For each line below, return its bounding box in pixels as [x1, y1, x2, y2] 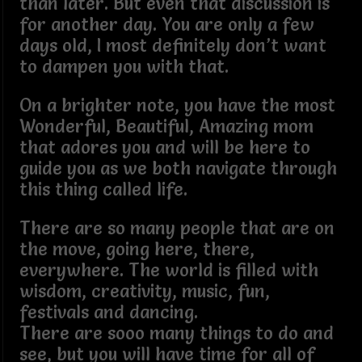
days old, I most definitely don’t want [19, 34, 326, 57]
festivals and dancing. [19, 301, 208, 323]
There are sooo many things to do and [19, 322, 334, 344]
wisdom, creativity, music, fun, [19, 280, 270, 302]
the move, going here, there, [19, 238, 255, 260]
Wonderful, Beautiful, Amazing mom [19, 115, 314, 137]
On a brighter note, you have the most [19, 94, 335, 116]
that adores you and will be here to [19, 136, 310, 158]
